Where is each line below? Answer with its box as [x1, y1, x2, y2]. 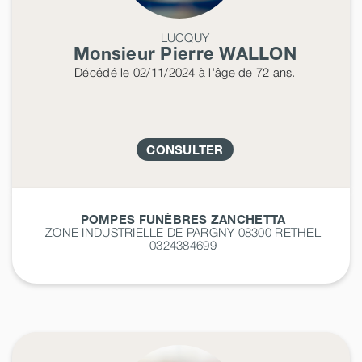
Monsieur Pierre [74, 42, 220, 64]
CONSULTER [146, 141, 224, 157]
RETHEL [275, 224, 321, 239]
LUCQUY [160, 29, 210, 44]
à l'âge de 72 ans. [195, 64, 296, 79]
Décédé [74, 64, 117, 79]
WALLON [219, 42, 297, 64]
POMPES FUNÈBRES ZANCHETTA [80, 211, 286, 226]
